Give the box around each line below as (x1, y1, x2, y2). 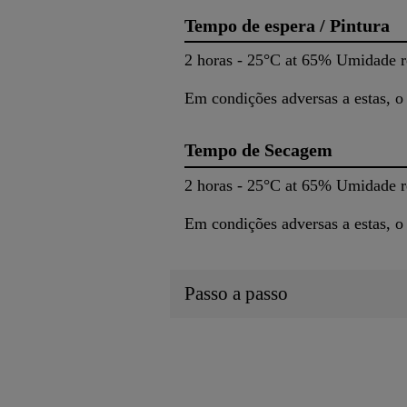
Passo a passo (184, 283, 288, 305)
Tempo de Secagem (184, 140, 333, 161)
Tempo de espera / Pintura (184, 15, 390, 35)
